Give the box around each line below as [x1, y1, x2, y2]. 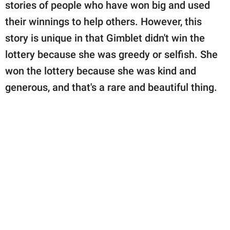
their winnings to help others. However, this [5, 15, 202, 28]
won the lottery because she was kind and [5, 64, 196, 77]
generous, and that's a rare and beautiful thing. [5, 81, 217, 93]
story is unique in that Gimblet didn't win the [5, 31, 205, 44]
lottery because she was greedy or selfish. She [5, 48, 218, 61]
